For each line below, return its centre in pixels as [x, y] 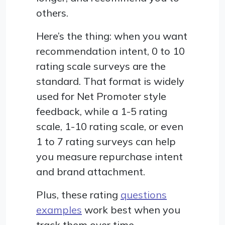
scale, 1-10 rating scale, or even [110, 126]
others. [52, 13]
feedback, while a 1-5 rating [102, 111]
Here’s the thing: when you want [112, 36]
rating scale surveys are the [101, 66]
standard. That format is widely [110, 81]
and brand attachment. [91, 171]
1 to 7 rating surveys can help [106, 141]
